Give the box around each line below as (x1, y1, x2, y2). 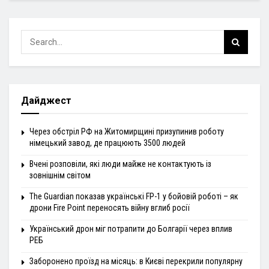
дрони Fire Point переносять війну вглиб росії (29, 203, 190, 213)
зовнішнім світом (29, 171, 91, 181)
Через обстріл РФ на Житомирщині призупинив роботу (29, 127, 224, 137)
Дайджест (21, 95, 71, 107)
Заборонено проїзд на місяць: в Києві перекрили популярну (29, 256, 243, 267)
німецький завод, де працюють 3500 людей (29, 138, 186, 148)
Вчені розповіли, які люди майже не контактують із (29, 159, 211, 169)
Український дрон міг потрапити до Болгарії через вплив (29, 224, 232, 234)
